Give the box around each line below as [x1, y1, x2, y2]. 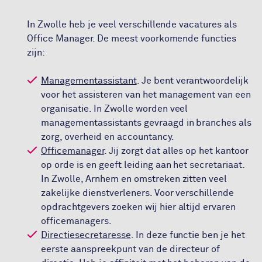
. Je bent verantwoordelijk [136, 76, 249, 85]
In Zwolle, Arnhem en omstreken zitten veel [41, 174, 227, 184]
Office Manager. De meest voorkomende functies [27, 34, 237, 43]
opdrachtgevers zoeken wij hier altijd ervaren [41, 202, 236, 212]
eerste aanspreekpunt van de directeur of [41, 244, 220, 254]
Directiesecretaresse [41, 230, 131, 240]
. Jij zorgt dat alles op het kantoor [104, 146, 249, 156]
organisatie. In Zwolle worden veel [41, 104, 188, 113]
